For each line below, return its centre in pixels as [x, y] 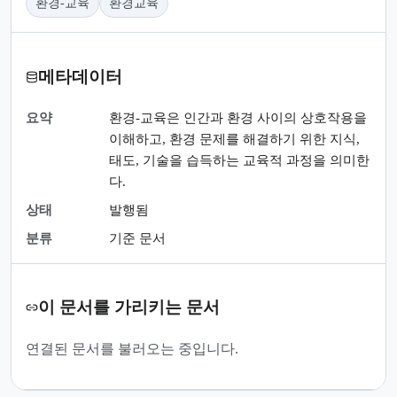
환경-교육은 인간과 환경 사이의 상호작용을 [238, 117]
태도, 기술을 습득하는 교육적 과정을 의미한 [239, 160]
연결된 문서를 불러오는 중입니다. [132, 349]
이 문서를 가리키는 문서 [129, 307]
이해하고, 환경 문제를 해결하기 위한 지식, [234, 139]
